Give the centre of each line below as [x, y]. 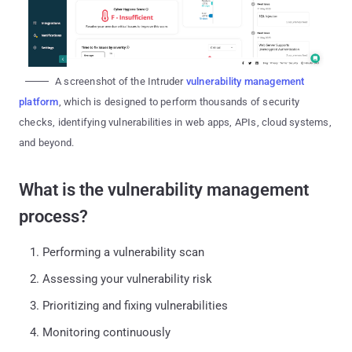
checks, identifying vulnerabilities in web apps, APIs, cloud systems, [175, 122]
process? [53, 216]
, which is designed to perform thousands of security [179, 101]
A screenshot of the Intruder [121, 81]
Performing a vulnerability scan [123, 252]
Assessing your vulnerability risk [127, 279]
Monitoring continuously [106, 332]
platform [39, 101]
